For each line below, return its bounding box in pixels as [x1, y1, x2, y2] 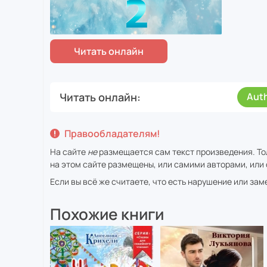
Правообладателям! [64, 127, 160, 141]
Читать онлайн [60, 89, 137, 104]
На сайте [50, 146, 88, 158]
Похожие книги [50, 203, 164, 225]
